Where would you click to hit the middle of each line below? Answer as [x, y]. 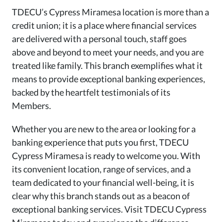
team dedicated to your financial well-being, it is [103, 182]
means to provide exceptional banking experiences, [109, 79]
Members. [31, 105]
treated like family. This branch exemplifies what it [107, 65]
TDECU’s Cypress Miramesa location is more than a [111, 12]
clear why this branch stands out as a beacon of [101, 195]
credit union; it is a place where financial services [104, 25]
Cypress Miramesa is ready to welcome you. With [106, 155]
